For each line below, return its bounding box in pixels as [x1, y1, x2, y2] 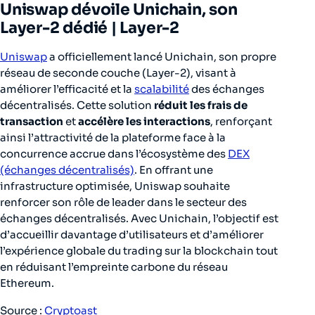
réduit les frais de [154, 98, 247, 112]
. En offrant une [134, 162, 213, 176]
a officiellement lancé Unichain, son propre [47, 49, 276, 63]
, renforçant [210, 114, 272, 128]
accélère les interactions [78, 114, 210, 128]
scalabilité [134, 82, 189, 96]
